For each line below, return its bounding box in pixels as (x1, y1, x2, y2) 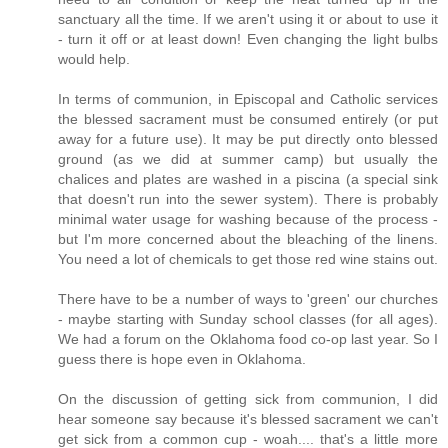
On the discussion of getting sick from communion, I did (58, 391, 438, 408)
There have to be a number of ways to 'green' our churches (58, 291, 438, 308)
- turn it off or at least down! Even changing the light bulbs (58, 31, 438, 48)
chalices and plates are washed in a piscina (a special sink (58, 171, 438, 188)
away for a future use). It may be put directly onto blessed (58, 131, 438, 148)
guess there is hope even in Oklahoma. (58, 351, 306, 368)
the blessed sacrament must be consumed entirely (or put (58, 111, 438, 128)
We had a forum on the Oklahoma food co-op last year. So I (58, 331, 438, 348)
